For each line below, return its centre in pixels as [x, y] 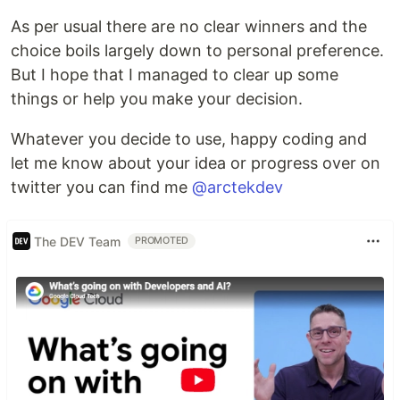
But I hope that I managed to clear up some [175, 75]
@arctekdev [237, 187]
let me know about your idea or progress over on [196, 163]
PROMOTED [162, 241]
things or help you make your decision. [157, 99]
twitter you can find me [101, 187]
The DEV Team [77, 241]
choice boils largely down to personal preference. [197, 51]
